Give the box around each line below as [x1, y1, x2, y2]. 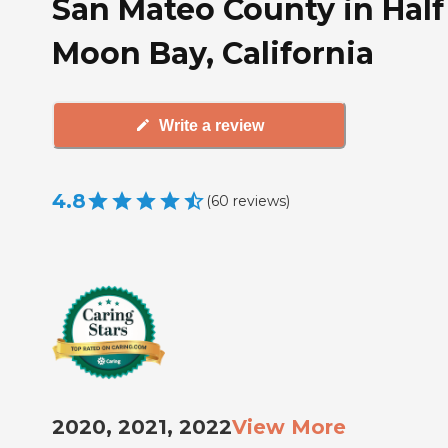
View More [232, 415, 346, 440]
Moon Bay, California [52, 35, 374, 73]
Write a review [158, 116, 264, 134]
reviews [233, 191, 286, 210]
